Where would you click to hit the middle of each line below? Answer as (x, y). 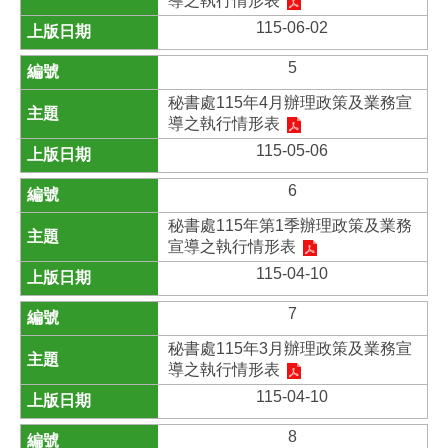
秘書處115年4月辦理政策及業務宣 (289, 102)
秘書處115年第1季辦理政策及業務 (289, 225)
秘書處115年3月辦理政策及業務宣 (289, 348)
